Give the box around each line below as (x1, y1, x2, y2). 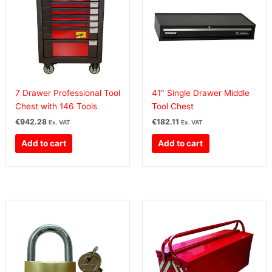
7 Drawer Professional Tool (15, 87, 120, 98)
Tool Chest (152, 101, 194, 111)
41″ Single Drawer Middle (152, 87, 250, 98)
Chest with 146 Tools (15, 101, 97, 111)
